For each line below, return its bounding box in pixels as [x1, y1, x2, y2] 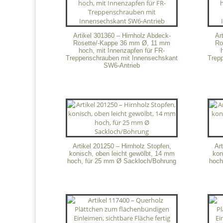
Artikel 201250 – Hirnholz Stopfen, [72, 142, 171, 150]
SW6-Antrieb [104, 61, 140, 69]
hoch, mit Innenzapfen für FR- [79, 46, 165, 54]
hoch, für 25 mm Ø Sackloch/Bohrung [67, 157, 177, 165]
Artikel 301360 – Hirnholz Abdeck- [73, 31, 171, 39]
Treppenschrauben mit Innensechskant [66, 54, 178, 62]
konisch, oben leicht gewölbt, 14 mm [69, 149, 175, 157]
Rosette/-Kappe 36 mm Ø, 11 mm [73, 39, 171, 47]
